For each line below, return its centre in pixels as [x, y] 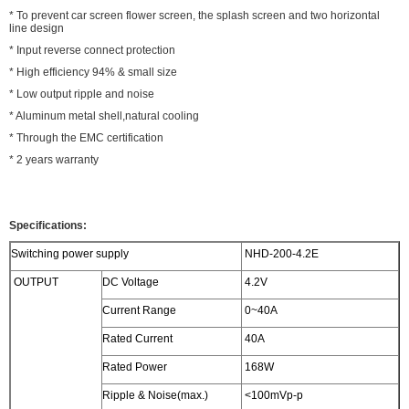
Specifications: [48, 225]
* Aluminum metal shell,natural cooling [104, 115]
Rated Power [135, 367]
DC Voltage [131, 282]
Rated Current [137, 338]
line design [37, 28]
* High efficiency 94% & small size [93, 72]
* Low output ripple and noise [82, 94]
